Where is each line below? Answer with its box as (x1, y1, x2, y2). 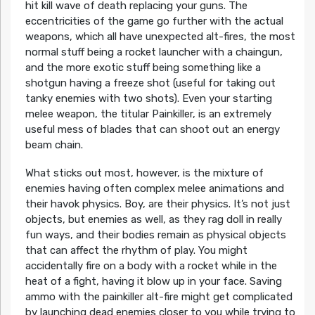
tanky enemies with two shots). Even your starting (25, 92, 272, 105)
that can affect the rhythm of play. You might (25, 244, 247, 257)
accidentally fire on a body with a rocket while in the (25, 259, 277, 273)
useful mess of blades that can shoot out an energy (25, 123, 280, 136)
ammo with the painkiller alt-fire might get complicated (25, 290, 292, 304)
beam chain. (25, 139, 83, 152)
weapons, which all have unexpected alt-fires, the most (25, 30, 295, 44)
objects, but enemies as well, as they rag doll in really (25, 213, 282, 226)
